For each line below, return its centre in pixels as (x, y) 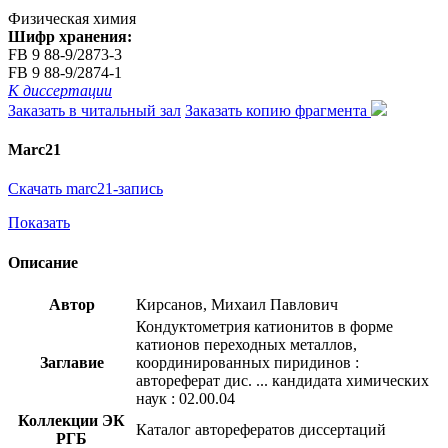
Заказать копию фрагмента (278, 110)
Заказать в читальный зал (94, 110)
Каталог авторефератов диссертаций (261, 429)
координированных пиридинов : (247, 362)
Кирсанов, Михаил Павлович (237, 304)
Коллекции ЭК (71, 420)
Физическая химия (72, 18)
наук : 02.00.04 (185, 398)
